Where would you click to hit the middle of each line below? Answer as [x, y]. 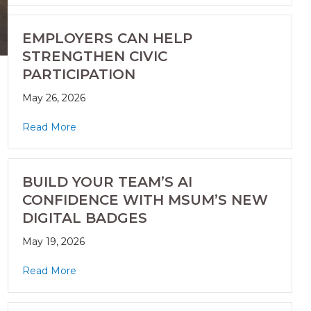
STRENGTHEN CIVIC [94, 57]
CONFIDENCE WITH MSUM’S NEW [145, 200]
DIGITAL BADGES [84, 218]
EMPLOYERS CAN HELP [107, 39]
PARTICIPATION [78, 75]
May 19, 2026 [53, 242]
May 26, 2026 [53, 98]
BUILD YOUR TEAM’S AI [107, 182]
